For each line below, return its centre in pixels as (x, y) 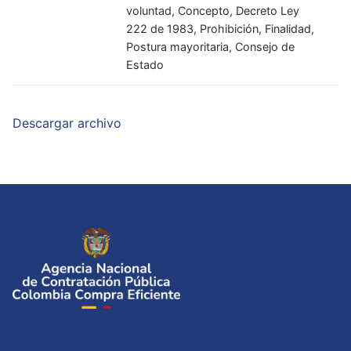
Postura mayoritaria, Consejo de (211, 46)
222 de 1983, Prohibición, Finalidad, (221, 28)
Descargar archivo (67, 123)
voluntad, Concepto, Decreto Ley (213, 10)
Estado (145, 64)
